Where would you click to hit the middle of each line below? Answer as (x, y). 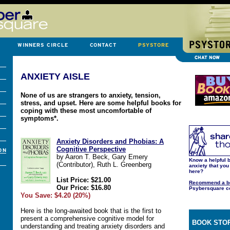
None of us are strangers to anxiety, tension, (91, 95)
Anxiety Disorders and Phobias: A (110, 141)
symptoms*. (40, 118)
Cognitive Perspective (91, 149)
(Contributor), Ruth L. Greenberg (104, 165)
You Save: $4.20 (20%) (55, 195)
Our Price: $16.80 (84, 188)
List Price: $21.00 (84, 180)
